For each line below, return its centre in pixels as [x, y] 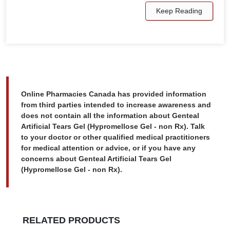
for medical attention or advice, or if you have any [108, 148]
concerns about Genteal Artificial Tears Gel [96, 159]
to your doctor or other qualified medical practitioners [116, 137]
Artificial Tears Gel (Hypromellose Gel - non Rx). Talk [113, 127]
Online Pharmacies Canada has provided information [114, 94]
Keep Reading [179, 11]
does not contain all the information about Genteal [110, 116]
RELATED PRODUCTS [71, 220]
